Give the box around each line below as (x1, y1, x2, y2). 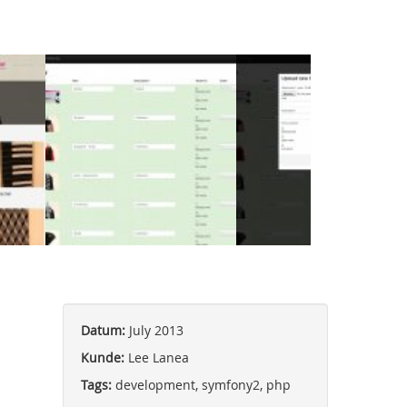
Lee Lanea (124, 348, 189, 366)
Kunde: (80, 348, 124, 366)
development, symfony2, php (111, 375, 291, 393)
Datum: (80, 321, 125, 339)
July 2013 (124, 321, 184, 339)
